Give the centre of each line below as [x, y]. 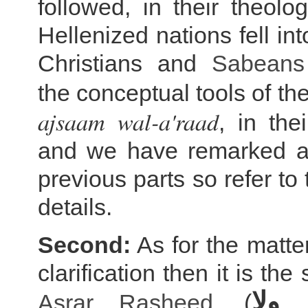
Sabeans [258, 63]
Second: [84, 245]
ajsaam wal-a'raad [129, 121]
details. [75, 207]
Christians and [125, 63]
